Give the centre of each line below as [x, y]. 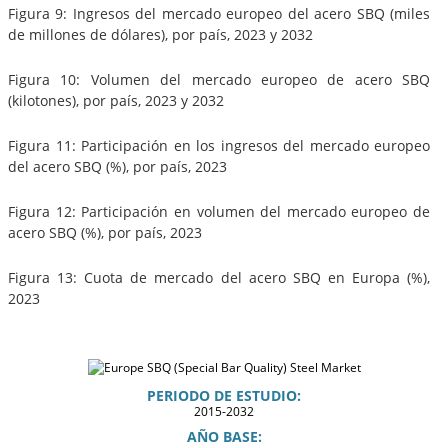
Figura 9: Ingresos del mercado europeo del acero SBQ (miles [219, 13]
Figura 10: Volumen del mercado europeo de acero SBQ [219, 79]
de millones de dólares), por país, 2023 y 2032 [160, 34]
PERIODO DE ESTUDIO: [224, 395]
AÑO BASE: [224, 436]
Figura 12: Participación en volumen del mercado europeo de [219, 211]
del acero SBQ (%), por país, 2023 [117, 166]
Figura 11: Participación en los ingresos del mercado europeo [219, 145]
